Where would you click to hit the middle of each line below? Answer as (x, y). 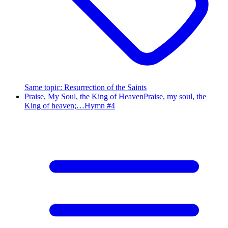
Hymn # (98, 105)
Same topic (42, 87)
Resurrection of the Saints (105, 87)
